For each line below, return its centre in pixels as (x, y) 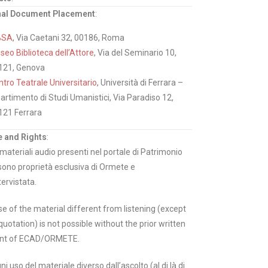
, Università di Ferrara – (140, 83)
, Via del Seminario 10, (135, 53)
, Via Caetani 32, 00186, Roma (68, 38)
